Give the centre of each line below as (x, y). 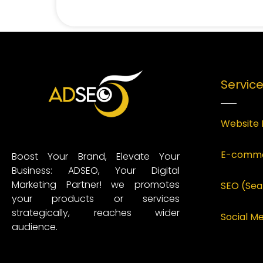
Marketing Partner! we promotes (96, 185)
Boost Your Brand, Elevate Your (96, 157)
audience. (35, 227)
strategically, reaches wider (96, 213)
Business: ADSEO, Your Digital (96, 171)
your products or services (96, 199)
